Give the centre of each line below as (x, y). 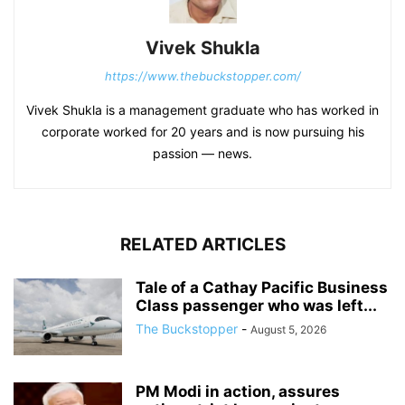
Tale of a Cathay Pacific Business (262, 287)
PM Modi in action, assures (238, 391)
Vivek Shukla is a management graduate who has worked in (202, 109)
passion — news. (202, 153)
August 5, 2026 (288, 329)
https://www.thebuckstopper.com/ (202, 75)
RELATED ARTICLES (202, 244)
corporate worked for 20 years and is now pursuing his (202, 131)
